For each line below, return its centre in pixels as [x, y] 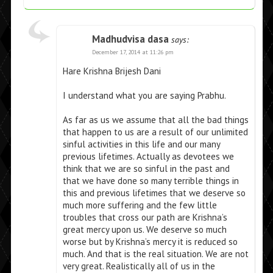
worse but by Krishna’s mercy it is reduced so [150, 242]
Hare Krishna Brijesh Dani [112, 71]
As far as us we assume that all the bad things [155, 120]
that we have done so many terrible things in [151, 181]
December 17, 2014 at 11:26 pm [133, 52]
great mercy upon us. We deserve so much [144, 230]
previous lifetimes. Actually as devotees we [148, 157]
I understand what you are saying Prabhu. [144, 96]
